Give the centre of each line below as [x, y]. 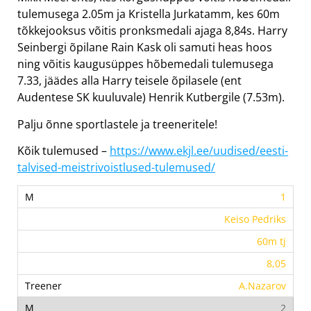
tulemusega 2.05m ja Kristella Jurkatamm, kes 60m [149, 14]
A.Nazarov [262, 286]
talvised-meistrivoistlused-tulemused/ [116, 168]
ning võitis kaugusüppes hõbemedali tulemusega [145, 64]
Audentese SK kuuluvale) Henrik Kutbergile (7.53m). [151, 98]
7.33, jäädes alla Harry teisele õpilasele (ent [129, 81]
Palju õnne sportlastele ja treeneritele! [117, 124]
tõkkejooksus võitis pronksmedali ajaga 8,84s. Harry [152, 31]
